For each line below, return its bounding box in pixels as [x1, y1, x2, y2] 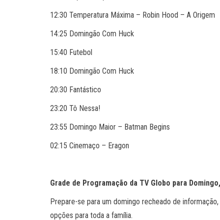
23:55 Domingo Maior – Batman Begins [50, 122, 170, 132]
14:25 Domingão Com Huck [50, 29, 134, 38]
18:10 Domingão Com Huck [50, 66, 134, 76]
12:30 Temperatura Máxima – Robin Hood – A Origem [50, 10, 215, 20]
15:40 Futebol [50, 48, 92, 57]
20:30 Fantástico [50, 85, 101, 94]
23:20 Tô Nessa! [50, 104, 100, 113]
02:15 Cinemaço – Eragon [50, 141, 129, 150]
